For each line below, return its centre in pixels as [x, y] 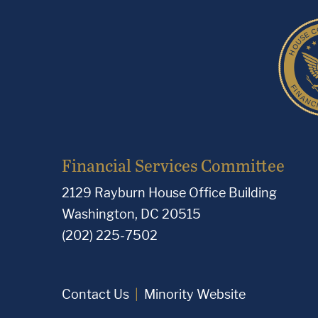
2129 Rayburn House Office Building [169, 193]
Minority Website [195, 294]
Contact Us [95, 294]
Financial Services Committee [173, 165]
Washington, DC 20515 [131, 214]
